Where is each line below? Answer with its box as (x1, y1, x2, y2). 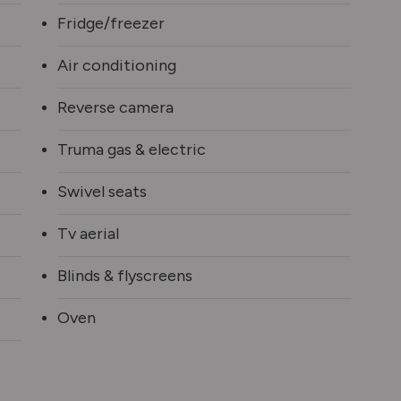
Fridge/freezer (57, 13, 165, 34)
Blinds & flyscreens (57, 266, 192, 286)
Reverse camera (57, 98, 174, 118)
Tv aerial (57, 224, 119, 244)
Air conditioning (57, 55, 176, 76)
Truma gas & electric (57, 140, 206, 160)
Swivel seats (57, 182, 147, 202)
